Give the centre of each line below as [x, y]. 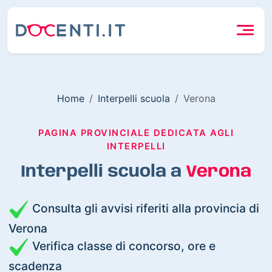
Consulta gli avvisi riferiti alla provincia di [144, 208]
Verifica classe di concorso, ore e [123, 246]
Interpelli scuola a [103, 172]
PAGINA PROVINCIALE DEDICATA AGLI [136, 133]
